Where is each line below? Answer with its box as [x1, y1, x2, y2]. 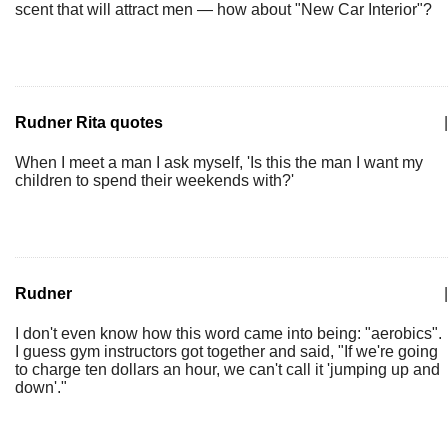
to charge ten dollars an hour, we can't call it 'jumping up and [15, 361, 440, 378]
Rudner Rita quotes [15, 114, 163, 131]
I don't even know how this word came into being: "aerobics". [15, 325, 442, 342]
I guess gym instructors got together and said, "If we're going [15, 343, 438, 360]
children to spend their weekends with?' [15, 172, 294, 189]
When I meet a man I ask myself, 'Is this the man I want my [15, 154, 423, 171]
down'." [15, 379, 67, 396]
